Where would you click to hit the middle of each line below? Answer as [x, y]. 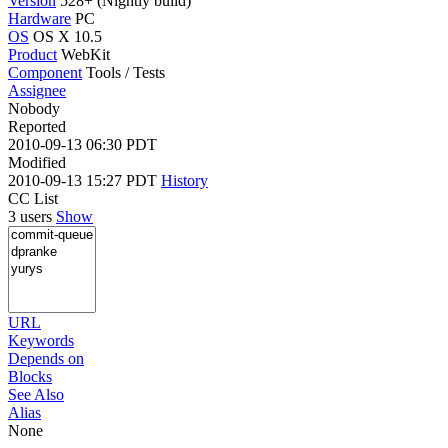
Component [45, 72]
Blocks [30, 376]
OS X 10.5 [67, 36]
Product [32, 54]
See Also [36, 394]
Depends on [46, 358]
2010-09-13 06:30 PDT [82, 144]
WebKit [85, 54]
